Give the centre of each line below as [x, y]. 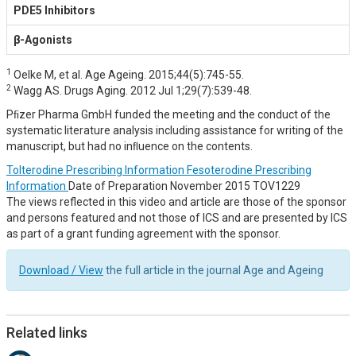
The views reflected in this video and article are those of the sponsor [176, 202]
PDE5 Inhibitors [54, 10]
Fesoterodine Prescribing [249, 170]
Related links [47, 333]
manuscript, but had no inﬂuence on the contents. [130, 146]
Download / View [61, 270]
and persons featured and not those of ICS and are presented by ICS [177, 218]
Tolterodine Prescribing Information [97, 170]
